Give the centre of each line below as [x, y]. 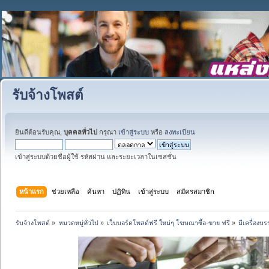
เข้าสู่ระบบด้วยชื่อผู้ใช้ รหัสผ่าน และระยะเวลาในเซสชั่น [96, 157]
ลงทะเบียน [180, 132]
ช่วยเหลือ [66, 191]
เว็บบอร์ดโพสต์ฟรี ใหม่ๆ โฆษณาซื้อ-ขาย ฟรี [168, 222]
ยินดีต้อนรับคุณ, [39, 132]
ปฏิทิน [122, 191]
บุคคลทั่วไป [80, 132]
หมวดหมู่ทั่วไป [78, 222]
